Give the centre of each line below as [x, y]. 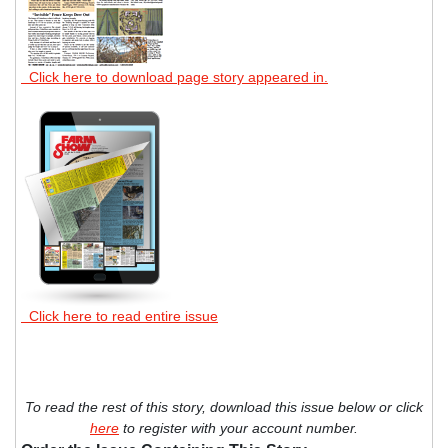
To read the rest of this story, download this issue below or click [224, 406]
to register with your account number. [238, 427]
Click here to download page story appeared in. [174, 76]
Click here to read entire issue [119, 315]
